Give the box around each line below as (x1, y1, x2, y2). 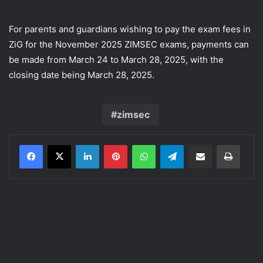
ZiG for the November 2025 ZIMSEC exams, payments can (9, 38, 249, 50)
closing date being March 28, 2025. (9, 69, 154, 80)
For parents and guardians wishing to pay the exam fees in (9, 23, 251, 35)
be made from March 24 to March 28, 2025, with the (9, 53, 224, 65)
